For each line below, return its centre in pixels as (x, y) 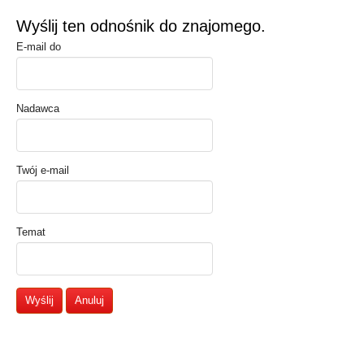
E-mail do (39, 47)
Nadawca (38, 108)
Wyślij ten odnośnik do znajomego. (141, 26)
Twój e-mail (43, 170)
